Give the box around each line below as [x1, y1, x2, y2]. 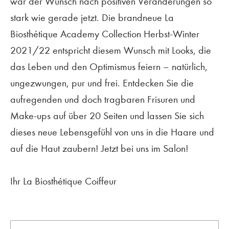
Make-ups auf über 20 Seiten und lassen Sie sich [10, 110, 204, 122]
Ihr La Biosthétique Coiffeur [10, 175, 117, 188]
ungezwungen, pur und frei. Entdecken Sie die [10, 77, 194, 89]
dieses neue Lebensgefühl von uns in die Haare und [10, 126, 214, 139]
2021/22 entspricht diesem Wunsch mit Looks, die [10, 44, 211, 57]
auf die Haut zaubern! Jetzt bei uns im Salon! [10, 143, 189, 155]
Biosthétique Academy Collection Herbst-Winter [10, 28, 199, 40]
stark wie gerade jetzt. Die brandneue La [10, 12, 174, 24]
